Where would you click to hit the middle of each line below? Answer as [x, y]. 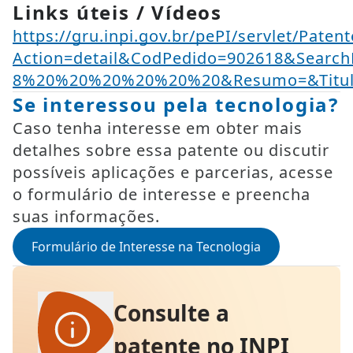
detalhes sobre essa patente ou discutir [171, 150]
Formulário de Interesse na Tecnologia [146, 247]
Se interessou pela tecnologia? [176, 104]
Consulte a [171, 313]
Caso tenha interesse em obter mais [158, 128]
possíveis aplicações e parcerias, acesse [173, 172]
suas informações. [86, 216]
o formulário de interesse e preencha [162, 194]
